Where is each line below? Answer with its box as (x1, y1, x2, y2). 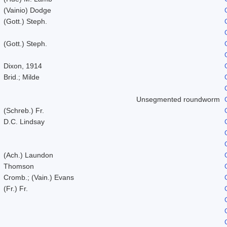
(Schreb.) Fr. (4, 106, 44, 115)
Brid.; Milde (4, 72, 40, 81)
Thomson (4, 162, 34, 170)
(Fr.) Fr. (4, 184, 28, 193)
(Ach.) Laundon (4, 150, 53, 159)
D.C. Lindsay (4, 117, 45, 126)
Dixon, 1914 (4, 61, 42, 70)
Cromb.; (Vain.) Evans (4, 173, 74, 181)
